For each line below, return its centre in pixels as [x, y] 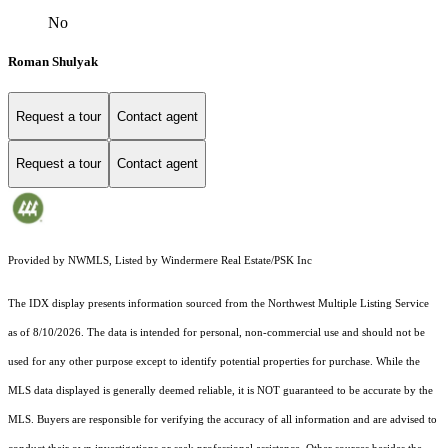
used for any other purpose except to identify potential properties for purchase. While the [214, 361]
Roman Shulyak [53, 62]
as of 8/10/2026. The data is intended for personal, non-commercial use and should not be [216, 332]
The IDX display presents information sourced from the [138, 303]
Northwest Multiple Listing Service [348, 303]
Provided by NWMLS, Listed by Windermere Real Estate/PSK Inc [160, 260]
